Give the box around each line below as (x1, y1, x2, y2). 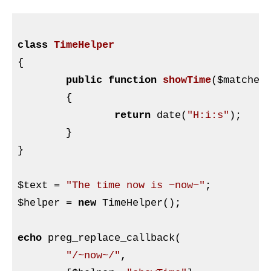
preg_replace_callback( (41, 232, 181, 244)
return (114, 109, 151, 122)
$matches (217, 74, 266, 87)
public (65, 74, 102, 87)
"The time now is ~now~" (65, 180, 205, 192)
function (108, 74, 157, 87)
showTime (162, 74, 211, 87)
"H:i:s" (186, 109, 229, 122)
